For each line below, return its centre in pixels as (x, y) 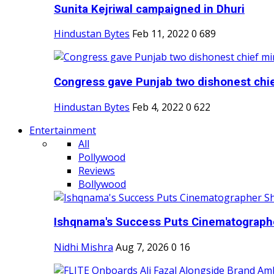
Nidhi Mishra (83, 247)
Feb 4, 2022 (158, 107)
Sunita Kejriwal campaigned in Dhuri (149, 9)
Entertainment (63, 130)
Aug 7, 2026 (142, 247)
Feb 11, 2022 (161, 34)
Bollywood (102, 184)
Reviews (97, 170)
